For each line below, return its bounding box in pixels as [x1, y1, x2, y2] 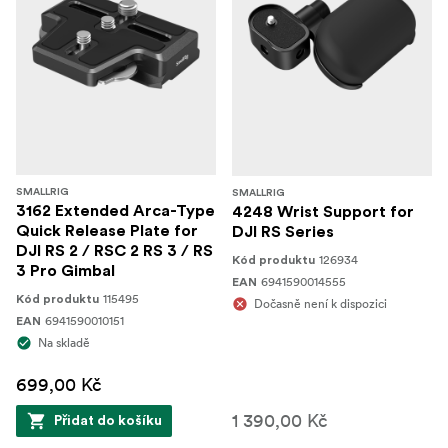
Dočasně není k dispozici [254, 296, 387, 311]
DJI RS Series [232, 224, 334, 240]
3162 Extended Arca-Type [16, 203, 215, 219]
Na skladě [38, 335, 90, 350]
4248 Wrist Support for [232, 204, 414, 220]
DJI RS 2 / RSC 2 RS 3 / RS [16, 243, 213, 259]
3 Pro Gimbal [16, 263, 115, 279]
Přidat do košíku [54, 414, 162, 428]
